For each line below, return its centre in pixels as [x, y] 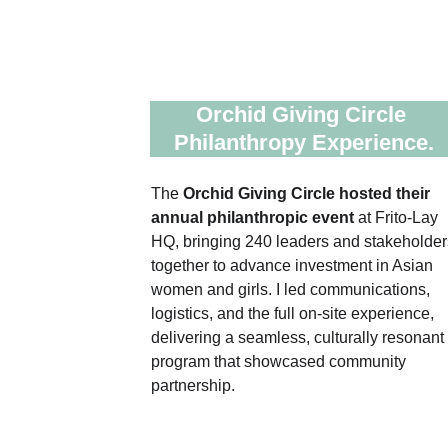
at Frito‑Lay [399, 217]
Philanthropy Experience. [303, 142]
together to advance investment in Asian [293, 265]
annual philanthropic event [254, 217]
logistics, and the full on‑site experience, [294, 313]
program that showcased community [280, 361]
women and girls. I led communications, [292, 289]
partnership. [192, 385]
